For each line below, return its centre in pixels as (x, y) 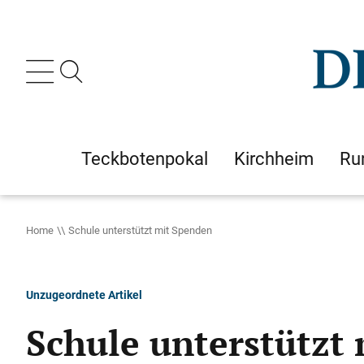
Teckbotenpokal (145, 158)
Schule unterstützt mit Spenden (140, 230)
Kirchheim (274, 158)
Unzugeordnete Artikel (84, 295)
